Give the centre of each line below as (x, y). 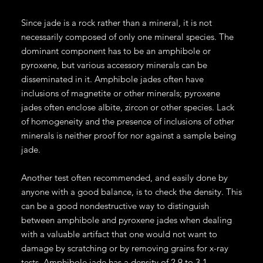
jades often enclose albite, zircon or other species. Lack (127, 107)
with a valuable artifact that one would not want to (119, 234)
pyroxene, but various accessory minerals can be (114, 65)
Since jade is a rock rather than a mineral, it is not (116, 22)
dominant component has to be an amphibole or (116, 50)
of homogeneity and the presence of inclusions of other (127, 121)
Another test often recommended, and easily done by (124, 177)
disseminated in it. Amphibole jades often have (112, 79)
